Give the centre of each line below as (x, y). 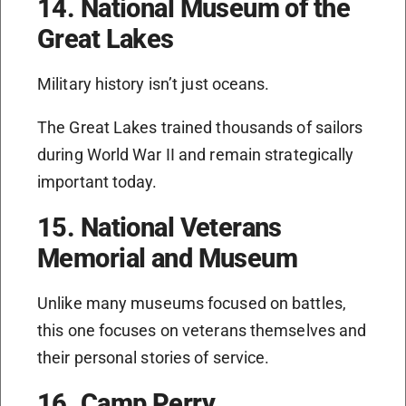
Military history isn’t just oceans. (154, 84)
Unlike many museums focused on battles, (192, 304)
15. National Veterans (159, 228)
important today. (97, 182)
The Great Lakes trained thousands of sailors (200, 128)
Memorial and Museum (168, 259)
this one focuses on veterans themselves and (202, 331)
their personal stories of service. (154, 358)
